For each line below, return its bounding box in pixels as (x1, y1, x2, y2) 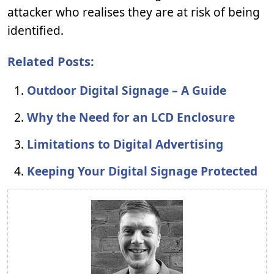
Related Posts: (7, 53, 94, 70)
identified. (7, 22, 64, 39)
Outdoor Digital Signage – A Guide (27, 82, 226, 98)
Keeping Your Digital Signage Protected (27, 163, 257, 179)
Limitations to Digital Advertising (27, 136, 223, 152)
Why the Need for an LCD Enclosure (27, 109, 235, 125)
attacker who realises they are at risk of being (7, 4, 260, 20)
